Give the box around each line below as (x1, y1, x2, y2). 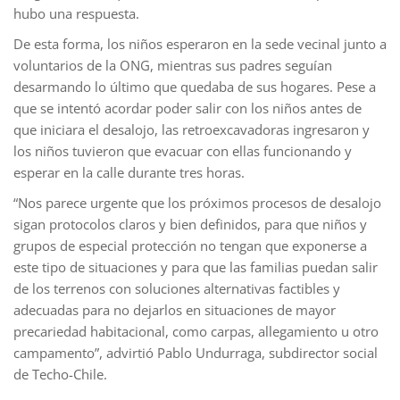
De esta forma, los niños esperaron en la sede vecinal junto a (13, 34, 387, 53)
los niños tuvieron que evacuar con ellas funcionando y (13, 141, 352, 160)
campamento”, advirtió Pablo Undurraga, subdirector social (13, 343, 378, 362)
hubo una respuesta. (13, 4, 139, 22)
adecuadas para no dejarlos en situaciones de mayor (13, 300, 336, 319)
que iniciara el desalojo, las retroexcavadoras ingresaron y (13, 120, 370, 138)
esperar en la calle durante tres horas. (13, 162, 245, 181)
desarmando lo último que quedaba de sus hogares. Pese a (13, 77, 376, 96)
